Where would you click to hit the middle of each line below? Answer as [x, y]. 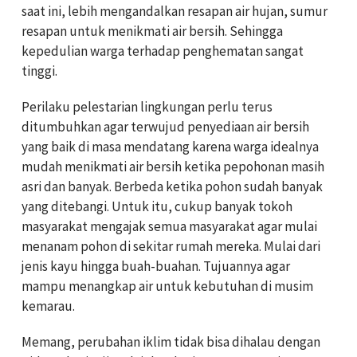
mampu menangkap [80, 286]
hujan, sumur [288, 12]
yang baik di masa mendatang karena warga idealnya [170, 147]
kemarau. [48, 306]
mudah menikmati [75, 167]
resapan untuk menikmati [97, 31]
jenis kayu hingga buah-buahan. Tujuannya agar [156, 267]
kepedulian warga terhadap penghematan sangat [163, 51]
